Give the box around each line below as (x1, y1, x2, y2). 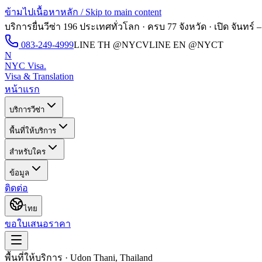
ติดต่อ (5, 183, 28, 193)
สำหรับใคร (9, 147, 46, 156)
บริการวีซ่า (9, 105, 44, 114)
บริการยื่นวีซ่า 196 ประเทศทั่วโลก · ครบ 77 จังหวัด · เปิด (5, 22, 231, 32)
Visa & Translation (5, 71, 74, 81)
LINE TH (74, 40, 113, 50)
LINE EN (149, 40, 188, 50)
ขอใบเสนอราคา (5, 219, 71, 229)
